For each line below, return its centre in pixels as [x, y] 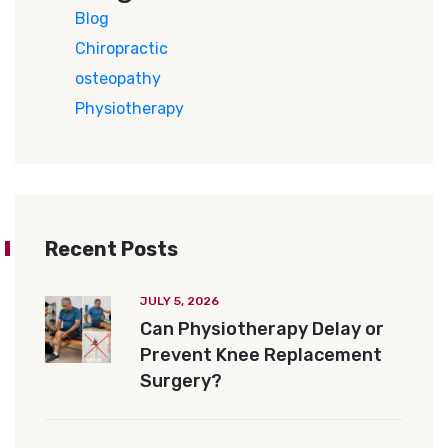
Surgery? [181, 381]
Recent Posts [111, 249]
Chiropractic [121, 49]
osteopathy [118, 79]
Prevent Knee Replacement [261, 355]
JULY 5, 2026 [179, 301]
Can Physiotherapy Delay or [262, 329]
